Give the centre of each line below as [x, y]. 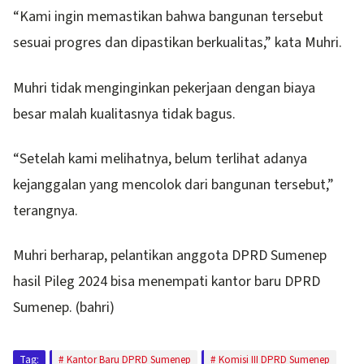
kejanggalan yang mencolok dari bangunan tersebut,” [173, 185]
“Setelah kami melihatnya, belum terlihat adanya [160, 159]
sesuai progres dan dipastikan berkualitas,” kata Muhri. [178, 43]
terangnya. [45, 211]
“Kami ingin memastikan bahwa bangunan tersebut [168, 17]
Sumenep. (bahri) [64, 308]
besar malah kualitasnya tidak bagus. [124, 114]
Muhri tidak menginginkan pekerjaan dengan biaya [164, 88]
